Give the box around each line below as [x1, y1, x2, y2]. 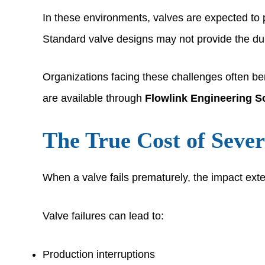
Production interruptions [43, 248, 155, 260]
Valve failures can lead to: [43, 209, 164, 222]
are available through [43, 92, 145, 105]
